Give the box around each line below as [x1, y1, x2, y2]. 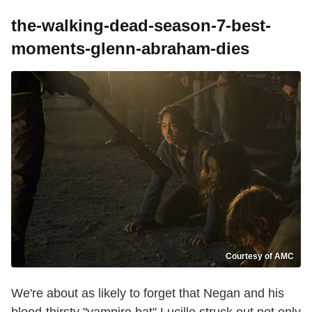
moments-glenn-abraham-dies [11, 39, 249, 58]
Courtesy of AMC [226, 251, 294, 261]
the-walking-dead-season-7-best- [11, 16, 271, 36]
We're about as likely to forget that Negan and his [11, 286, 284, 300]
